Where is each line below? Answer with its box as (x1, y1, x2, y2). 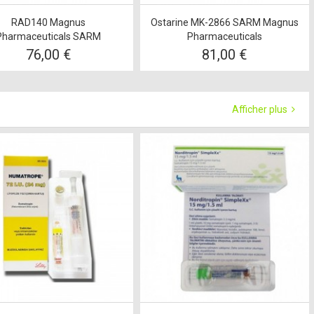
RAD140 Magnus (11, 16, 86, 28)
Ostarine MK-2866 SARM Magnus (150, 16, 299, 28)
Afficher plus (232, 103, 289, 115)
